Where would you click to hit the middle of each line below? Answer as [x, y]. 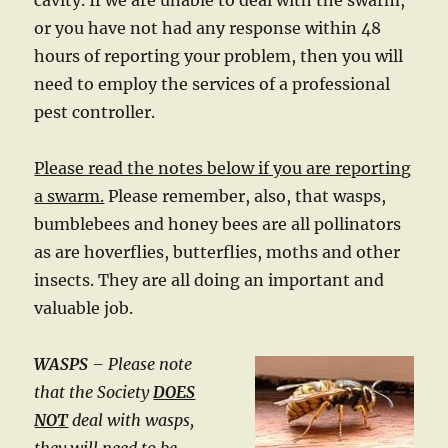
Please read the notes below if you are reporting [223, 168]
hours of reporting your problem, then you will [219, 56]
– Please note [140, 364]
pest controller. [95, 112]
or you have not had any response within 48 [208, 28]
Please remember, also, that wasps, [245, 196]
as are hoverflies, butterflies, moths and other [217, 252]
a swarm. [69, 196]
